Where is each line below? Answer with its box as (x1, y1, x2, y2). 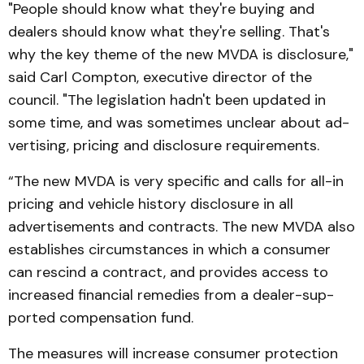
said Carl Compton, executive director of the (8, 67, 312, 87)
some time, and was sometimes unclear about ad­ (8, 113, 349, 132)
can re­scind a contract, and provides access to (8, 262, 328, 282)
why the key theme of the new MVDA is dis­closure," (8, 45, 353, 64)
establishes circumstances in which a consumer (8, 240, 331, 259)
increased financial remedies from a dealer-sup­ (8, 285, 334, 305)
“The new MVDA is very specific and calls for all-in (8, 171, 344, 191)
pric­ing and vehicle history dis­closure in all (8, 194, 293, 214)
